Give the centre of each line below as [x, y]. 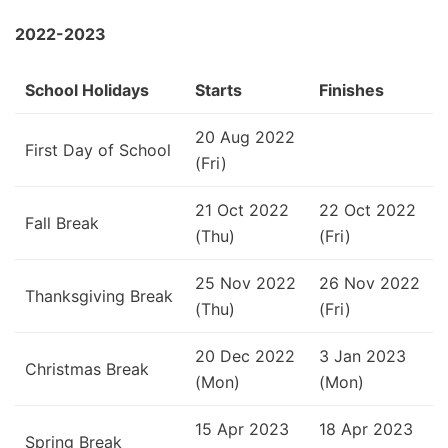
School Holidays [87, 89]
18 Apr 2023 [366, 428]
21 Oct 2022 [242, 209]
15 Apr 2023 [242, 428]
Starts [218, 89]
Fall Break [62, 222]
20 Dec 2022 [245, 355]
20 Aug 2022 [245, 136]
